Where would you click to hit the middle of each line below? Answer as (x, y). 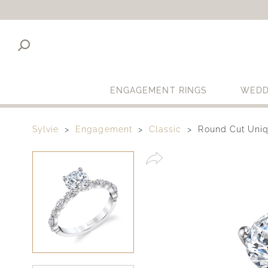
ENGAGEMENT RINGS (159, 91)
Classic (165, 130)
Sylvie (45, 130)
